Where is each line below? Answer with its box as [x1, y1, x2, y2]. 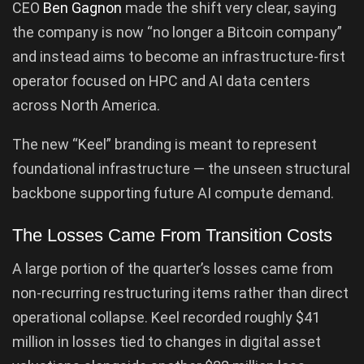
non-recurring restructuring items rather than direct [12, 284, 349, 301]
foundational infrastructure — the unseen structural [12, 160, 350, 178]
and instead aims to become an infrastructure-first [12, 48, 345, 66]
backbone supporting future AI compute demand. [12, 184, 334, 202]
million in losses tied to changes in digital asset [12, 332, 321, 350]
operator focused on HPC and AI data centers [12, 72, 310, 90]
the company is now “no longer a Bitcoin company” [12, 24, 342, 41]
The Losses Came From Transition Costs [12, 224, 332, 245]
